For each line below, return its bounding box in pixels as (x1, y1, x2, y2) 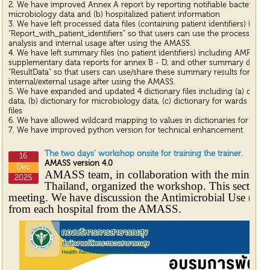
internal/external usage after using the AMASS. (8, 78, 175, 87)
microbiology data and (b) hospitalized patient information (8, 11, 220, 19)
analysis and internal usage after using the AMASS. (8, 40, 192, 48)
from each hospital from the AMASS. (8, 202, 181, 216)
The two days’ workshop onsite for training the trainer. (44, 150, 243, 159)
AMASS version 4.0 (44, 160, 113, 168)
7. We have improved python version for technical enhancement (8, 127, 243, 135)
